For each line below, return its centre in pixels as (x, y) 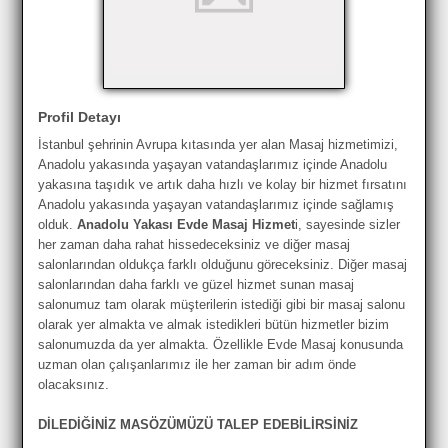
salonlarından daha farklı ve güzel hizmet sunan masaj (196, 284)
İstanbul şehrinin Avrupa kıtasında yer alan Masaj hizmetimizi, (218, 144)
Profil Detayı (80, 116)
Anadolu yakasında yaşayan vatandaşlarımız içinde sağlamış (216, 204)
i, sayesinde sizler (348, 224)
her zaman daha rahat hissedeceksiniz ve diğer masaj (194, 244)
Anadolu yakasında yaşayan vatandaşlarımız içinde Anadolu (213, 164)
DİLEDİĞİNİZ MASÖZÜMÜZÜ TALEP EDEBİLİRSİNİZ (198, 424)
